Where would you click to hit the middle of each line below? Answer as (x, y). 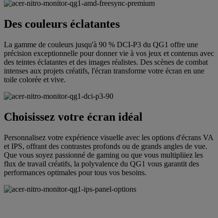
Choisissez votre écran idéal (73, 117)
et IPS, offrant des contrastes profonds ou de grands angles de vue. (106, 146)
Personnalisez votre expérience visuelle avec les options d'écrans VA (109, 137)
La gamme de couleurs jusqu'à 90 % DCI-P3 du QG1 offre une (101, 44)
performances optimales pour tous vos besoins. (75, 172)
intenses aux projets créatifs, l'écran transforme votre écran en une (104, 71)
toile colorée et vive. (35, 79)
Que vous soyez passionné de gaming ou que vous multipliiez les (103, 155)
